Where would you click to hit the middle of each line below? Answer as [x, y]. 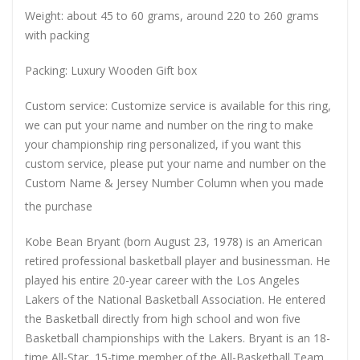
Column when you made [259, 182]
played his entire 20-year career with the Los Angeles [162, 280]
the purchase [59, 206]
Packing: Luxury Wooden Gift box [111, 70]
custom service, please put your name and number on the [176, 163]
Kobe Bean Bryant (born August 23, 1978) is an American [174, 241]
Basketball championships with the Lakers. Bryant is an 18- [178, 337]
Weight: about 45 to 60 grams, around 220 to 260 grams [172, 15]
